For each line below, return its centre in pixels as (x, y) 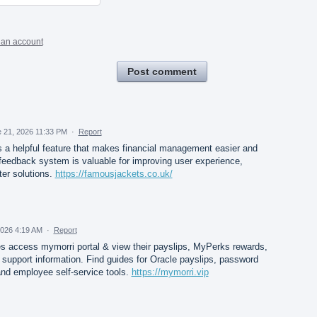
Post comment (162, 71)
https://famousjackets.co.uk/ (114, 173)
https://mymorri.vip (170, 272)
